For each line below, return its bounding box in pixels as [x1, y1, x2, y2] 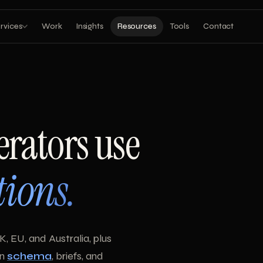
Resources [117, 22, 156, 31]
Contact [203, 22, 234, 31]
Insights [76, 22, 103, 31]
